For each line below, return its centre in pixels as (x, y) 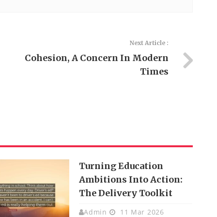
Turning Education (121, 166)
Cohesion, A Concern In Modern (96, 58)
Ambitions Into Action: (131, 179)
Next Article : (149, 43)
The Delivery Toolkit (125, 193)
